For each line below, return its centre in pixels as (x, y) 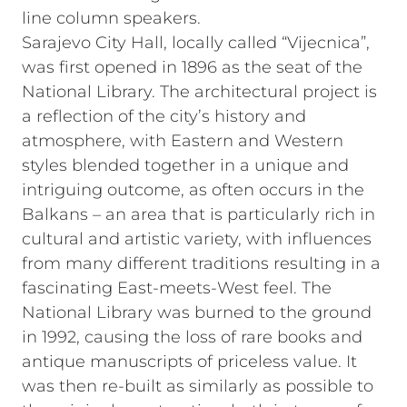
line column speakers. (111, 18)
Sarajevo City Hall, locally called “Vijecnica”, (196, 43)
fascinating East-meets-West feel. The (177, 288)
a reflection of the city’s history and (164, 116)
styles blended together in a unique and (185, 165)
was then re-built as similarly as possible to (198, 386)
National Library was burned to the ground (197, 313)
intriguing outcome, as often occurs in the (193, 190)
